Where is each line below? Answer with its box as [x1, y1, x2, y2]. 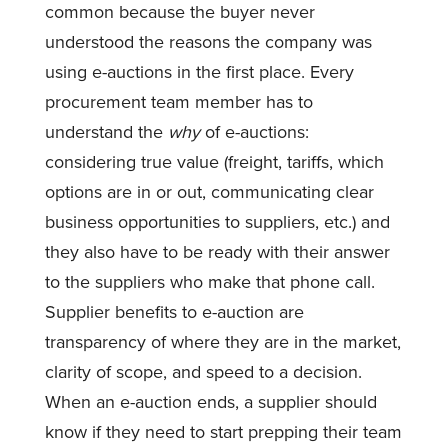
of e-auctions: [199, 120, 309, 143]
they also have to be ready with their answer [44, 240, 390, 263]
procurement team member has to [44, 90, 313, 113]
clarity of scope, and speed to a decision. [44, 360, 362, 383]
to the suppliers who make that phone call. [44, 270, 375, 293]
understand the [44, 120, 168, 143]
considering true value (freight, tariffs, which [44, 150, 384, 173]
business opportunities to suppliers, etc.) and [44, 210, 390, 233]
